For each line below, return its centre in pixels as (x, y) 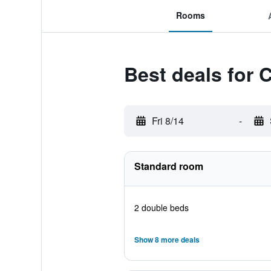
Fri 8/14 (168, 121)
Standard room (168, 166)
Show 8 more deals (167, 240)
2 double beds (161, 207)
